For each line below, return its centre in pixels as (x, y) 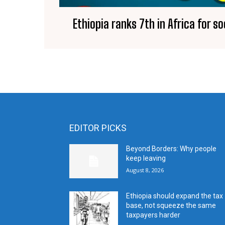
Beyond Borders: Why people (172, 148)
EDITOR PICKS (98, 128)
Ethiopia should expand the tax (175, 196)
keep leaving (146, 158)
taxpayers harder (153, 215)
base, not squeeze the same (171, 205)
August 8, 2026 (145, 170)
